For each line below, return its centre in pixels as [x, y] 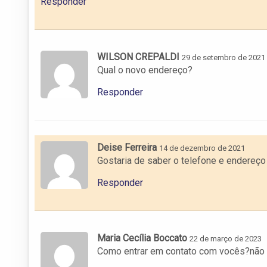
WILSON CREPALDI [138, 57]
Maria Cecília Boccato [142, 238]
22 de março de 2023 [226, 238]
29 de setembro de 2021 [223, 57]
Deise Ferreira [127, 147]
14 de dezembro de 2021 [202, 148]
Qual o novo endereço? [145, 70]
